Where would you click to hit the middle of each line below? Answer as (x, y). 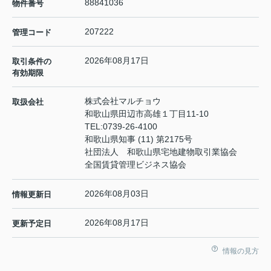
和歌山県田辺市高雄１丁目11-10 (148, 114)
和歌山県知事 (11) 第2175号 (139, 139)
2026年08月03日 (117, 194)
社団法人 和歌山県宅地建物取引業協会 (161, 152)
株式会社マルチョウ (123, 101)
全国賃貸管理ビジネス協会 (135, 165)
